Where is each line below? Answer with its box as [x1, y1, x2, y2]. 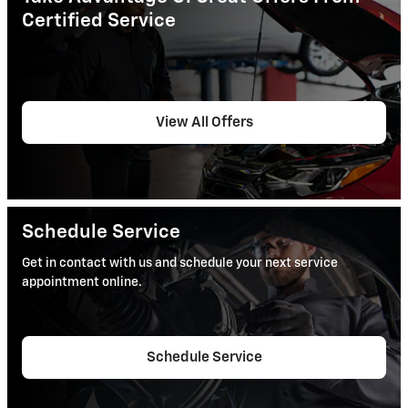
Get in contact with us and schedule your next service [22, 257, 338, 270]
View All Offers [155, 116, 253, 130]
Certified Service [22, 11, 176, 31]
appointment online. [22, 276, 142, 290]
